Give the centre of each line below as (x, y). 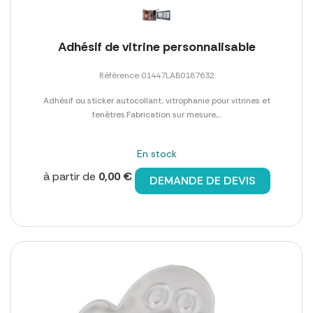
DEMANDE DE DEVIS (202, 180)
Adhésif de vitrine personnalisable (156, 46)
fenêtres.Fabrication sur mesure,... (156, 114)
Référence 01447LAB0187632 (156, 75)
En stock (156, 153)
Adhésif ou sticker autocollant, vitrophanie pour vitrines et (156, 100)
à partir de (71, 176)
